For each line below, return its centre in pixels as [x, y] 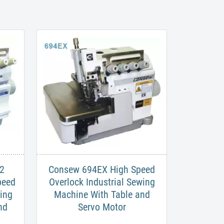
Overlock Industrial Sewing [102, 182]
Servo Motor [102, 207]
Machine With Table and [102, 195]
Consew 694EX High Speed [102, 170]
